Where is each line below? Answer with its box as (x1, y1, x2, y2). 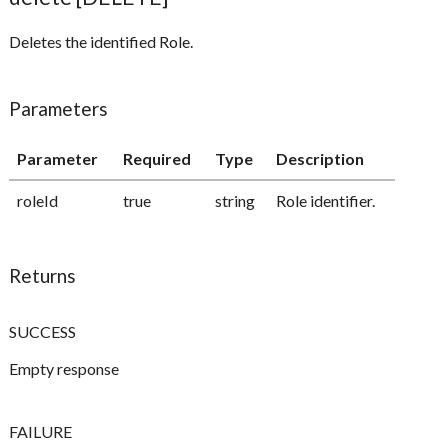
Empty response (9, 359, 120, 379)
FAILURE (9, 422, 73, 442)
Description (276, 149, 365, 169)
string (215, 191, 256, 211)
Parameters (9, 97, 109, 121)
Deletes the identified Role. (9, 32, 194, 52)
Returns (9, 264, 77, 288)
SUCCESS (9, 322, 77, 342)
